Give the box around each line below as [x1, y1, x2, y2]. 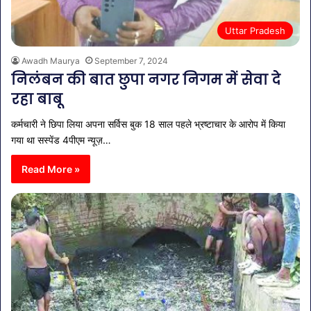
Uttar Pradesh [225, 24, 285, 36]
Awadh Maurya [22, 55, 80, 66]
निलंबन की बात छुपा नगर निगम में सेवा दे [11, 69, 280, 90]
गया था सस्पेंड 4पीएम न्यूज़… [11, 133, 111, 146]
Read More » [22, 162, 80, 175]
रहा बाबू [11, 89, 62, 109]
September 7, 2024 [94, 55, 168, 66]
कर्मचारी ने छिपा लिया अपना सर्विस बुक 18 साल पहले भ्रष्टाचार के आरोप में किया [11, 117, 285, 130]
